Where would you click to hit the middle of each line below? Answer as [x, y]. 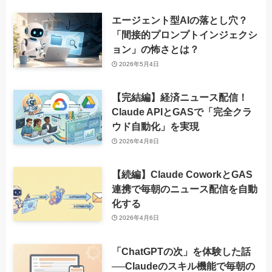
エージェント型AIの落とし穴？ [179, 20]
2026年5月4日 [139, 64]
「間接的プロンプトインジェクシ [184, 35]
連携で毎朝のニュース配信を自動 [184, 189]
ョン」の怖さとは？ [155, 49]
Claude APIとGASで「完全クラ [182, 112]
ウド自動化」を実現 [155, 127]
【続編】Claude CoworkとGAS [182, 174]
